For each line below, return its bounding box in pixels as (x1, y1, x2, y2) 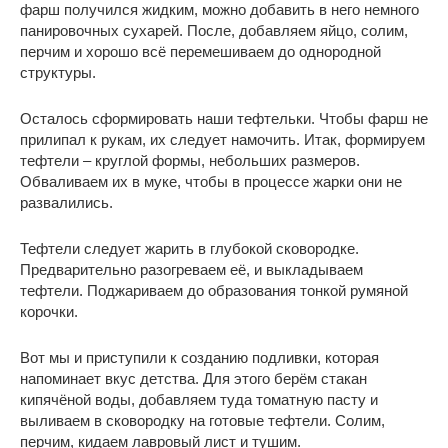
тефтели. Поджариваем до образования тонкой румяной (20, 282, 408, 300)
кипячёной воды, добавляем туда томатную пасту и (20, 391, 378, 409)
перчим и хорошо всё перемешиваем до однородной (20, 43, 381, 61)
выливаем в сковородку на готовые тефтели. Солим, (20, 412, 385, 430)
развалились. (20, 194, 113, 212)
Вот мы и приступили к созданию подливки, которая (20, 349, 379, 367)
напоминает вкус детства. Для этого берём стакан (20, 370, 367, 388)
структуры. (20, 64, 96, 82)
